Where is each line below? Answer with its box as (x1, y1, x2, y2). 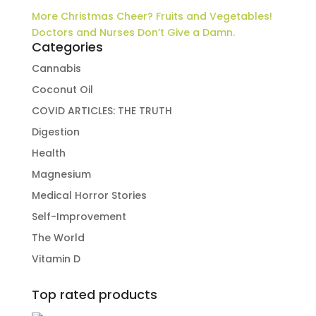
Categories (31, 38, 103, 56)
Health (31, 146, 66, 160)
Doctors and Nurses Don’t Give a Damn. (31, 25, 235, 39)
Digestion (31, 125, 80, 139)
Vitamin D (31, 252, 80, 266)
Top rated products (31, 286, 157, 303)
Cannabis (31, 61, 81, 75)
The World (31, 231, 85, 245)
